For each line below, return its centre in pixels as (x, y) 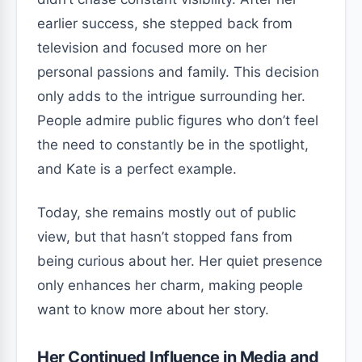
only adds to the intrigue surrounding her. (171, 96)
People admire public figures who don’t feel (178, 120)
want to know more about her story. (153, 309)
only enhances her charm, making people (170, 285)
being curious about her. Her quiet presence (180, 261)
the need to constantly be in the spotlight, (173, 144)
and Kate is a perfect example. (137, 168)
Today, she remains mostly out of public (166, 212)
